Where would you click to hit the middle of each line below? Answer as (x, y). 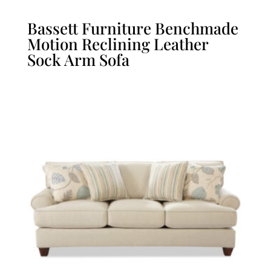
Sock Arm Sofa (78, 60)
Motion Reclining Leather (117, 44)
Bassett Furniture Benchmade (132, 28)
